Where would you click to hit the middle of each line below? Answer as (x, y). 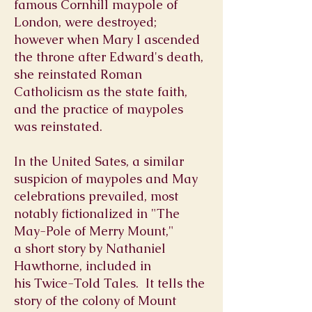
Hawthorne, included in (83, 266)
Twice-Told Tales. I (92, 283)
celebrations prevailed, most (96, 196)
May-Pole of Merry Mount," (94, 231)
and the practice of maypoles (99, 109)
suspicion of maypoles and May (106, 179)
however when (58, 39)
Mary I (122, 39)
